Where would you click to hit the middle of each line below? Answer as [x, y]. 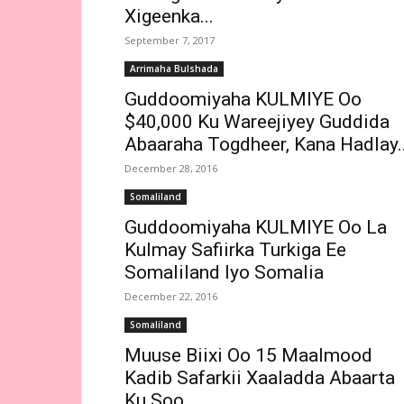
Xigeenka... [169, 16]
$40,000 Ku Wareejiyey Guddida [257, 122]
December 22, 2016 [171, 296]
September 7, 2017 [170, 40]
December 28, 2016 [171, 168]
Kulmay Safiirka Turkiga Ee [235, 250]
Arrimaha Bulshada [174, 69]
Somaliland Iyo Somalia [224, 272]
